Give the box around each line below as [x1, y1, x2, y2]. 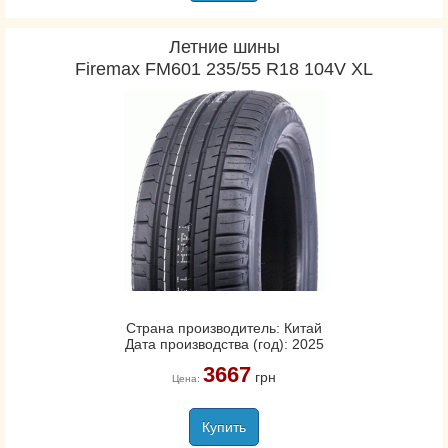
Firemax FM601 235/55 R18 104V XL [75, 59, 373, 79]
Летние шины [168, 37, 280, 57]
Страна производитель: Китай [126, 320, 322, 336]
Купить [202, 419, 246, 435]
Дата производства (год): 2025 [124, 336, 324, 352]
